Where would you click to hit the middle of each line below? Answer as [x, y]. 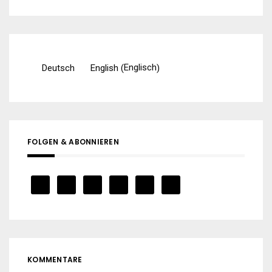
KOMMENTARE [55, 259]
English [104, 68]
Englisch [140, 68]
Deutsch [58, 68]
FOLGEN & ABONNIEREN [73, 141]
